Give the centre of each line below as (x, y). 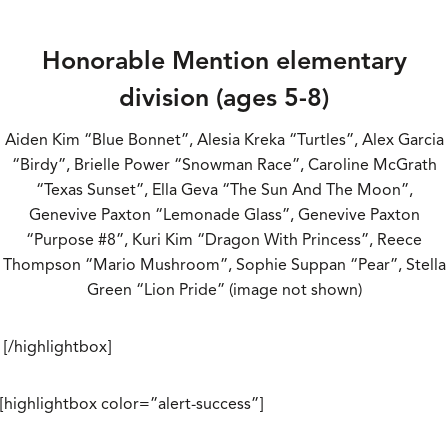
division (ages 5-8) (224, 97)
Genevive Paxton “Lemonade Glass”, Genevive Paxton (224, 215)
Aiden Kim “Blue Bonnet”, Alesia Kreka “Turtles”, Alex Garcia (224, 140)
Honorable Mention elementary (224, 60)
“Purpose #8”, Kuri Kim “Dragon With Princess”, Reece (224, 240)
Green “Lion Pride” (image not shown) (224, 290)
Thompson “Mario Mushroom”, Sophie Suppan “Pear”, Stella (224, 265)
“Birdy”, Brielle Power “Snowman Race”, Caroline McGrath (224, 165)
